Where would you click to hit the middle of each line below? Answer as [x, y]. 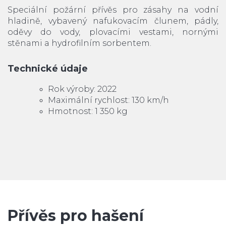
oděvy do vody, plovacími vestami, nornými [113, 32]
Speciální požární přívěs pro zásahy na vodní [113, 10]
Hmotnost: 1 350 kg [88, 111]
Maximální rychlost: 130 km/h [108, 100]
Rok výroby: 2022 [82, 89]
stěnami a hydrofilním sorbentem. [79, 43]
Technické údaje [48, 69]
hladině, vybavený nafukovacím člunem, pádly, [113, 21]
